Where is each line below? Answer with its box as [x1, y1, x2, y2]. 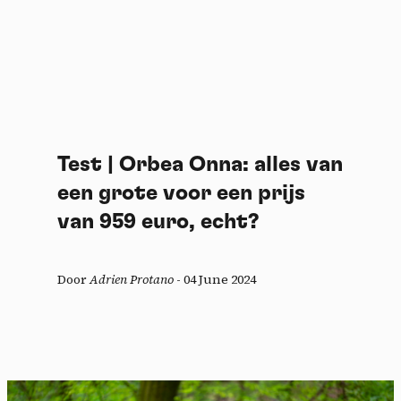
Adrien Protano [90, 270, 174, 289]
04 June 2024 [183, 270, 256, 289]
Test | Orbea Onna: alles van [57, 154, 343, 176]
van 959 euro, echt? [57, 211, 260, 234]
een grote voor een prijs [57, 183, 305, 205]
